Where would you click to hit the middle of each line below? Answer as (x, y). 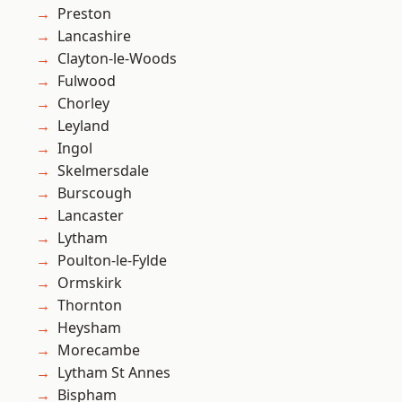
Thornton (90, 306)
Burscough (95, 193)
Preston (84, 14)
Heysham (89, 328)
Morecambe (99, 350)
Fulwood (87, 81)
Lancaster (91, 216)
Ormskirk (90, 283)
